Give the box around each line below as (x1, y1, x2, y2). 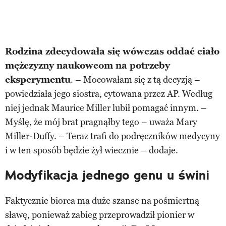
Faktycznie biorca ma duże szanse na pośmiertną (5, 195, 199, 206)
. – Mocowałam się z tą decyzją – (71, 74, 200, 85)
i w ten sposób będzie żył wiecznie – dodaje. (5, 144, 178, 156)
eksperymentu (5, 74, 71, 85)
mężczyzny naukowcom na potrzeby (5, 60, 170, 71)
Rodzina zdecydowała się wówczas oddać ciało (5, 45, 219, 57)
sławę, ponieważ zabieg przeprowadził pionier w (5, 209, 194, 220)
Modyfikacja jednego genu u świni (5, 166, 209, 184)
